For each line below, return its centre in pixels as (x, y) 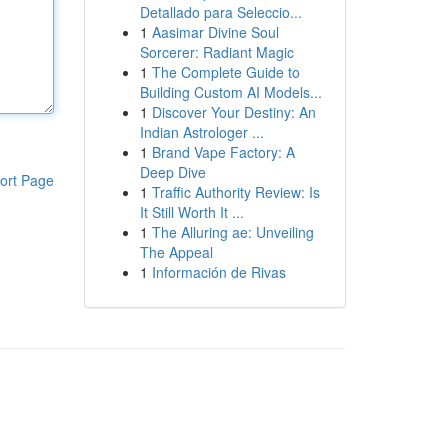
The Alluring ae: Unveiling (232, 232)
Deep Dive (172, 172)
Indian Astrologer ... (201, 132)
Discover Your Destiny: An (233, 112)
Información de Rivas (218, 272)
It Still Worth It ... (191, 212)
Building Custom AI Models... (230, 92)
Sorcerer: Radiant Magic (216, 52)
